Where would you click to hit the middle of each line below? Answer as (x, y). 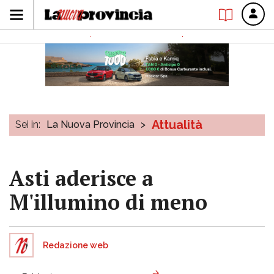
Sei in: (28, 124)
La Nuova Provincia (91, 124)
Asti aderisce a (81, 178)
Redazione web (76, 245)
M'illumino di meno (108, 202)
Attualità (177, 125)
